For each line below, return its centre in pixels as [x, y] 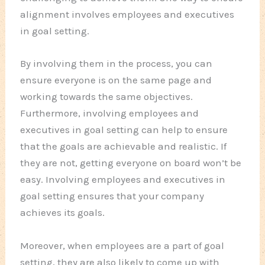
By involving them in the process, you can [117, 64]
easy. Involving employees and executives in [123, 180]
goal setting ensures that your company [112, 196]
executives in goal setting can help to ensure [124, 130]
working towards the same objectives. [107, 97]
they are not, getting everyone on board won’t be [131, 163]
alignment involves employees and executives [127, 14]
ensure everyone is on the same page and [116, 80]
